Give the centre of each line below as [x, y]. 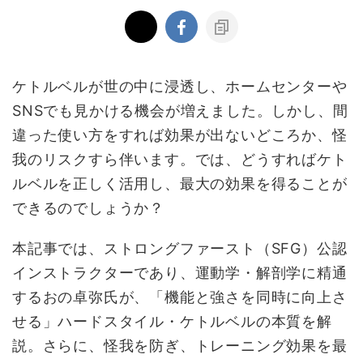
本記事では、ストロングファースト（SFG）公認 [180, 248]
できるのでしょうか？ [89, 208]
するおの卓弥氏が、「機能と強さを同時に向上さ [180, 297]
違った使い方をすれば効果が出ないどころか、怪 [180, 135]
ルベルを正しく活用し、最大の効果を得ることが [180, 184]
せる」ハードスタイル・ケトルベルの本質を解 [172, 321]
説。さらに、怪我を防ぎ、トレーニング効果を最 [180, 346]
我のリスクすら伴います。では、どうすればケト [180, 159]
